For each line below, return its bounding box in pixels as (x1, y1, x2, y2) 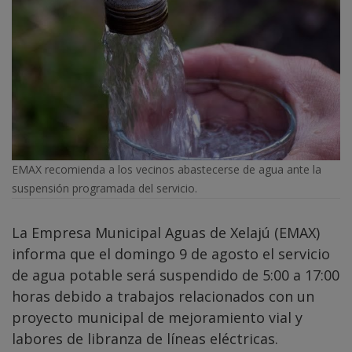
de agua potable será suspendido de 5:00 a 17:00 (12, 265, 339, 284)
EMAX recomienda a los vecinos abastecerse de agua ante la (12, 161, 321, 177)
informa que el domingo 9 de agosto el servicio (12, 244, 330, 263)
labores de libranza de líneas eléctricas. (12, 328, 278, 348)
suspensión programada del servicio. (12, 180, 197, 196)
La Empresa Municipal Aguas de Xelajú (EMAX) (12, 222, 320, 242)
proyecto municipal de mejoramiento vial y (12, 307, 302, 327)
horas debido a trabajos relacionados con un (12, 286, 314, 306)
